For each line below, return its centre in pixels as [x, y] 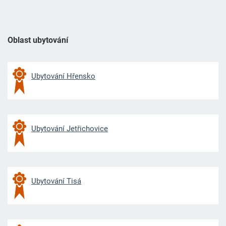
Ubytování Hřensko [63, 76]
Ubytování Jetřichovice [69, 129]
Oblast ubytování [38, 40]
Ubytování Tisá [56, 181]
